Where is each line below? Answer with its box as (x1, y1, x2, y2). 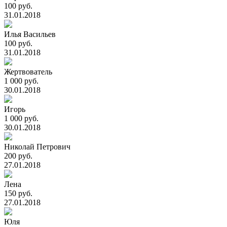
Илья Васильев (4, 30, 56, 39)
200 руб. (4, 152, 32, 160)
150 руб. (4, 189, 32, 198)
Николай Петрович (4, 142, 70, 151)
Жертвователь (4, 67, 52, 76)
